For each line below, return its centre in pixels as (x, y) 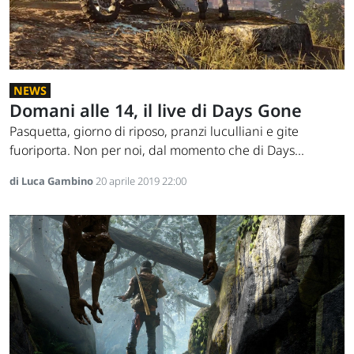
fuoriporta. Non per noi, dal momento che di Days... (157, 151)
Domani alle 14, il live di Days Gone (156, 111)
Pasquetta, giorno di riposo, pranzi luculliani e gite (154, 132)
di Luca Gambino (53, 181)
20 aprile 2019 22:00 (141, 181)
